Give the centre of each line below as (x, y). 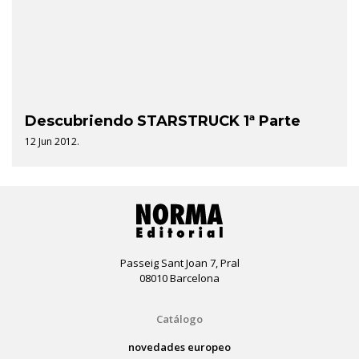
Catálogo (179, 319)
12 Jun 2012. (52, 141)
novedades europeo (179, 347)
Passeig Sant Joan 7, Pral (179, 262)
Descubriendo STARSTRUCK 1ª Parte (163, 121)
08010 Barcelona (179, 278)
